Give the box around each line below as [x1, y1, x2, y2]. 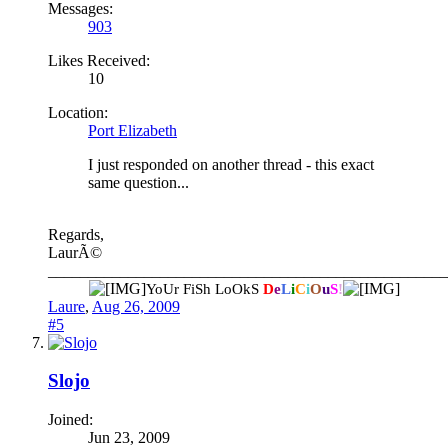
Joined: [48, 410, 93, 428]
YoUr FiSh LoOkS [145, 280, 263, 297]
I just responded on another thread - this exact [88, 155, 374, 173]
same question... [88, 173, 189, 191]
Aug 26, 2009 [92, 297, 180, 315]
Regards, [48, 225, 104, 243]
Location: [48, 103, 108, 121]
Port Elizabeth [88, 121, 177, 139]
